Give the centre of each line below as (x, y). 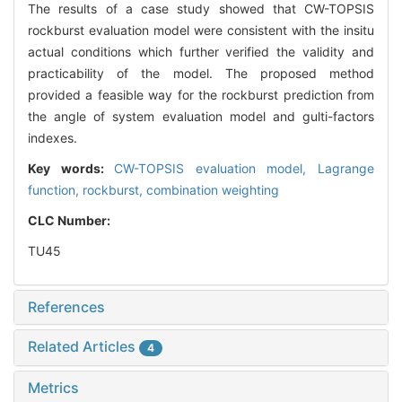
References (66, 307)
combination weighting (213, 190)
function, (55, 190)
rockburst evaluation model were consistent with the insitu (201, 31)
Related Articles (83, 347)
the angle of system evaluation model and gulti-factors (201, 117)
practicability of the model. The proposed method (201, 74)
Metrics (53, 388)
